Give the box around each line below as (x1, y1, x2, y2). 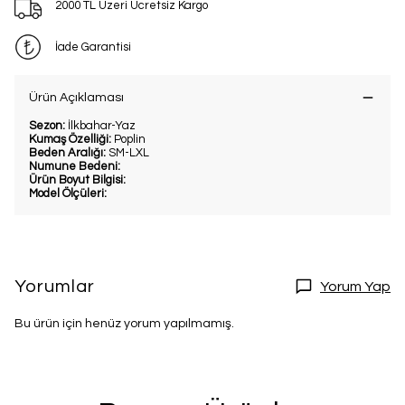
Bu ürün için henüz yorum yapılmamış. (14, 317, 234, 331)
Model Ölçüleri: (29, 187, 107, 201)
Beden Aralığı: (29, 146, 108, 160)
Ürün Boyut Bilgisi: (29, 174, 126, 187)
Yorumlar (14, 278, 95, 297)
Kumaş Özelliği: (29, 133, 114, 146)
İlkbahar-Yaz (68, 119, 136, 133)
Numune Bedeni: (29, 160, 120, 174)
